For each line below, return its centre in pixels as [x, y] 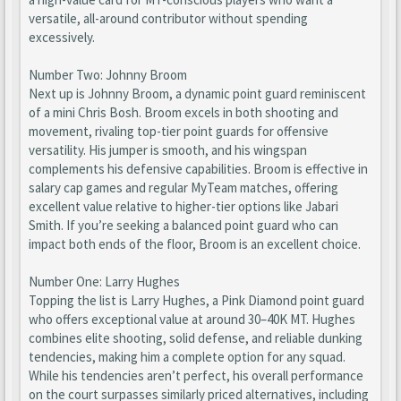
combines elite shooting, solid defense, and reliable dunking [196, 338]
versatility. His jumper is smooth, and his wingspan [168, 150]
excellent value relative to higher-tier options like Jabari [183, 206]
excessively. [62, 37]
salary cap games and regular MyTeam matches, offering [183, 188]
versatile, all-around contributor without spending [168, 18]
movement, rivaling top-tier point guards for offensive [179, 131]
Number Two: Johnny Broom [108, 75]
